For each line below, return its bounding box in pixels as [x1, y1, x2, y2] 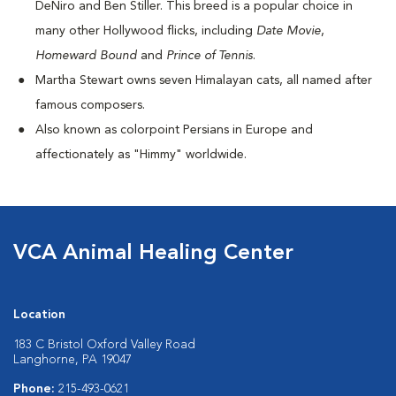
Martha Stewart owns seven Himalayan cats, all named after [35, 74, 372, 87]
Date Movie [256, 25, 321, 37]
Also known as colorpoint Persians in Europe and [35, 124, 313, 136]
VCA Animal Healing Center [13, 243, 293, 264]
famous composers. [35, 99, 145, 111]
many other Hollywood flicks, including [35, 25, 256, 37]
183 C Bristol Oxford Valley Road [13, 339, 195, 351]
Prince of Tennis [166, 49, 253, 62]
